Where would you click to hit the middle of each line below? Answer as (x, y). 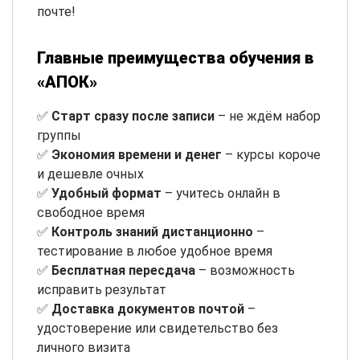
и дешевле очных (90, 174)
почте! (56, 12)
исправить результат (102, 290)
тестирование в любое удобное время (155, 251)
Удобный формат (106, 193)
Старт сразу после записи (133, 116)
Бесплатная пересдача (123, 270)
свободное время (91, 213)
